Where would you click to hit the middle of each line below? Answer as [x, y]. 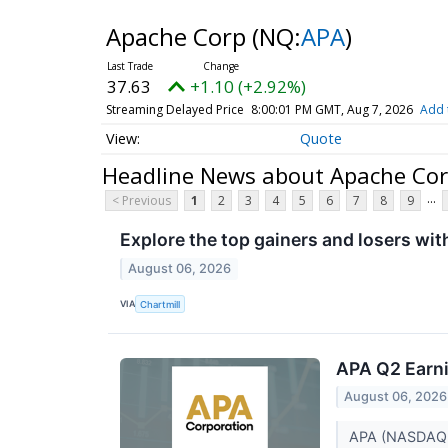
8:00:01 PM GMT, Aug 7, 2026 [331, 109]
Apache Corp [178, 36]
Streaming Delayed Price [174, 109]
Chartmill [160, 304]
